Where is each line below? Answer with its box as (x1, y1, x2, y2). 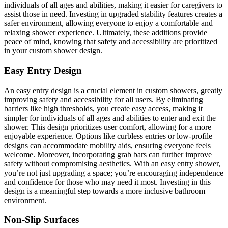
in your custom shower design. (4, 46, 102, 55)
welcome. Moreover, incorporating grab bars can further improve (4, 150, 212, 159)
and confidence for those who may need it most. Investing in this (4, 177, 211, 186)
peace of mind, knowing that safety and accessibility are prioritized (4, 37, 217, 46)
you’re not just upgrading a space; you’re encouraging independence (4, 168, 223, 177)
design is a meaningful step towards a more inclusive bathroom (4, 186, 205, 195)
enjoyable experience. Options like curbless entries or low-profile (4, 131, 212, 140)
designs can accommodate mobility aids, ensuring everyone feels (4, 140, 211, 150)
